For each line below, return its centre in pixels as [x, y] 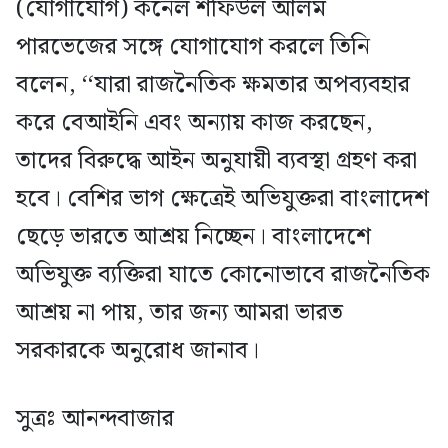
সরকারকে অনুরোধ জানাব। [137, 351]
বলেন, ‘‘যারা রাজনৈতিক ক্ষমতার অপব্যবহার [213, 85]
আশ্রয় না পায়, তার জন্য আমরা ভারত [179, 313]
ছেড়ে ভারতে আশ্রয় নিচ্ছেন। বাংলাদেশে [193, 237]
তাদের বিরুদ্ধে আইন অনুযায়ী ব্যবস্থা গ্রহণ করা [216, 161]
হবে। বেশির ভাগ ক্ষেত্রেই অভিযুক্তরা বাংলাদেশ [222, 199]
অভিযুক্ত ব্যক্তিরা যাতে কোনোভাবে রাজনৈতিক [223, 275]
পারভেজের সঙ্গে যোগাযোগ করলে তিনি [193, 47]
